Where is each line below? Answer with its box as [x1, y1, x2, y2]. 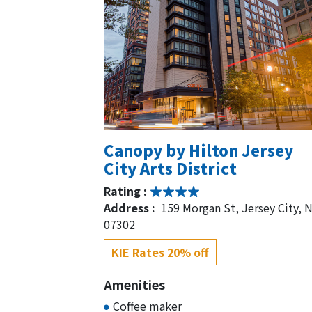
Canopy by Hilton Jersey [104, 138, 293, 161]
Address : [104, 198, 158, 216]
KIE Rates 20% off [111, 243, 209, 260]
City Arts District [104, 156, 237, 179]
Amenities [104, 274, 165, 293]
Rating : [104, 182, 150, 199]
